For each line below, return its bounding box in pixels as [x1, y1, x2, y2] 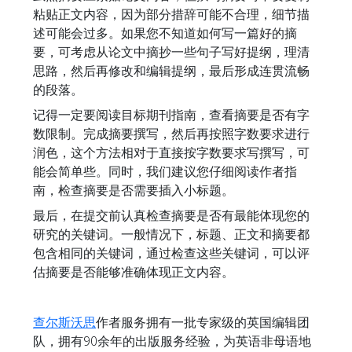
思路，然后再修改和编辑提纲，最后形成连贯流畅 [33, 62, 310, 79]
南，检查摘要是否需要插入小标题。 [33, 181, 234, 199]
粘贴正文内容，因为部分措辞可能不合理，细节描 [33, 5, 310, 23]
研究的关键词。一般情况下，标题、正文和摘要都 [33, 225, 310, 243]
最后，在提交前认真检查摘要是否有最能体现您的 [33, 207, 310, 224]
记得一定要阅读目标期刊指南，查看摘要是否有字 [33, 106, 310, 123]
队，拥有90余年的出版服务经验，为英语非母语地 [33, 332, 311, 350]
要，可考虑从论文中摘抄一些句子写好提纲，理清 [33, 43, 310, 60]
